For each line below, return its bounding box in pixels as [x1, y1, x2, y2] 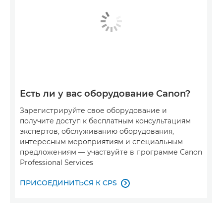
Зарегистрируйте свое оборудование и [20, 106, 167, 115]
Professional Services [20, 158, 93, 167]
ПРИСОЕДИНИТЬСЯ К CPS [20, 178, 117, 188]
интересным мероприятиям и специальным [20, 137, 183, 147]
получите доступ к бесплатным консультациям [20, 116, 191, 126]
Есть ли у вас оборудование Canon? [20, 88, 190, 100]
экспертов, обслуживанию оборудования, [20, 127, 174, 136]
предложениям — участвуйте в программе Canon [20, 148, 202, 157]
